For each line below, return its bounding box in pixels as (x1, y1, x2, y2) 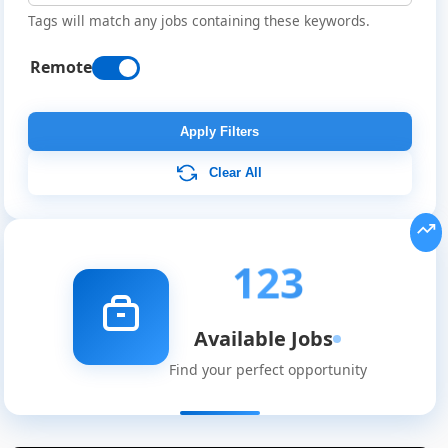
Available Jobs (194, 325, 334, 353)
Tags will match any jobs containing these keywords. (27, 11, 370, 31)
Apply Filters (180, 124, 260, 140)
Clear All (209, 164, 263, 180)
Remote (29, 56, 92, 79)
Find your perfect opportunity (168, 360, 367, 380)
